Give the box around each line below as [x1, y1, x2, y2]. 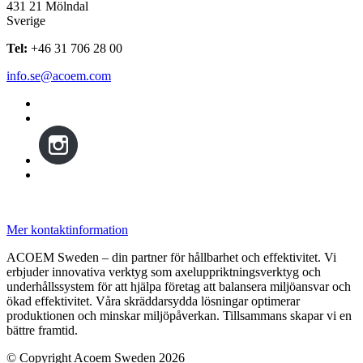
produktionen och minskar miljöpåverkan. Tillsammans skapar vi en [6, 308, 352, 322]
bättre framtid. [6, 322, 78, 337]
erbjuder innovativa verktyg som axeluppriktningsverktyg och [6, 264, 321, 279]
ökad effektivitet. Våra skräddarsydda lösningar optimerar [6, 293, 300, 308]
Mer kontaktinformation [6, 222, 128, 237]
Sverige [6, 13, 45, 28]
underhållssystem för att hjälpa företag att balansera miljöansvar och [6, 279, 351, 293]
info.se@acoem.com [6, 68, 111, 83]
